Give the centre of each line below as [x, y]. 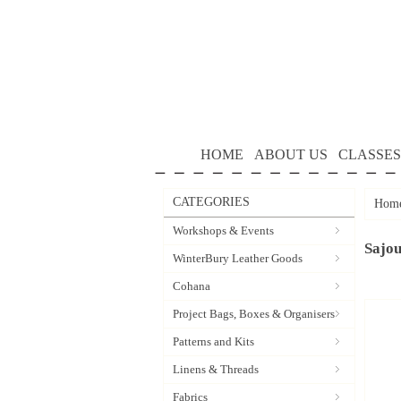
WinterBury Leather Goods [238, 258]
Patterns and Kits [213, 341]
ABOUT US [290, 154]
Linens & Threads [216, 369]
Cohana [192, 286]
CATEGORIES [211, 202]
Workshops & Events [223, 230]
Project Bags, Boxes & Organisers [254, 314]
